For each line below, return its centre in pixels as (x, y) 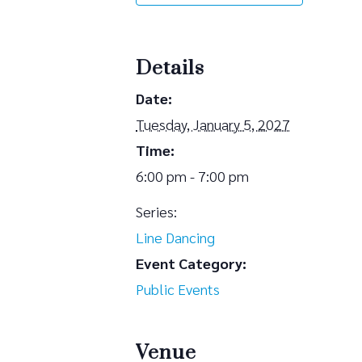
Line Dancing (175, 237)
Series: (156, 211)
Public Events (178, 288)
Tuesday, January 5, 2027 (213, 124)
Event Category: (191, 263)
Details (170, 68)
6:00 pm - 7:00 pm (192, 175)
